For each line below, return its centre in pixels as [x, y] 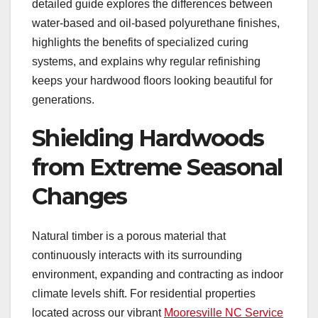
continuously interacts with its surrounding [137, 256]
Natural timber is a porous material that [129, 236]
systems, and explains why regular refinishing [146, 61]
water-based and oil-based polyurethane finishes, [156, 23]
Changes [79, 196]
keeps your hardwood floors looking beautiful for [152, 80]
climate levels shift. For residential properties [144, 294]
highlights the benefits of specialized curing [140, 42]
